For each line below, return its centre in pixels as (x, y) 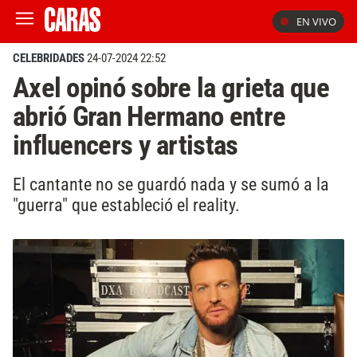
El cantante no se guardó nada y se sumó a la (171, 184)
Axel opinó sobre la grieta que (171, 88)
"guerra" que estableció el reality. (126, 204)
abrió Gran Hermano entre (149, 116)
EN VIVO (316, 22)
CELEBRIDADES (49, 58)
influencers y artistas (126, 145)
